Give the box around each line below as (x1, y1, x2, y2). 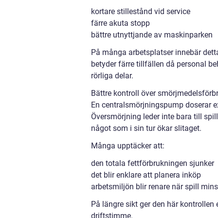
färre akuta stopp (91, 18, 150, 28)
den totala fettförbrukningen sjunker (91, 159, 214, 168)
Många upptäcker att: (91, 141, 164, 150)
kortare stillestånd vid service (91, 7, 190, 16)
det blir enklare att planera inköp (91, 170, 201, 180)
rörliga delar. (91, 71, 133, 80)
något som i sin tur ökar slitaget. (91, 124, 201, 133)
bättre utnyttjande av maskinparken (91, 30, 213, 39)
